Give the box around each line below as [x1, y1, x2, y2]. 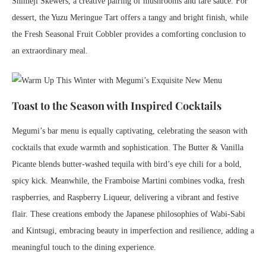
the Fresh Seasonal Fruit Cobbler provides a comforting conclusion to [12, 30, 246, 39]
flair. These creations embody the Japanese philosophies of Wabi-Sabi [12, 210, 245, 218]
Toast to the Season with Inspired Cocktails [12, 99, 221, 113]
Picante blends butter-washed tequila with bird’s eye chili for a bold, [12, 160, 242, 169]
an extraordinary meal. [12, 46, 88, 55]
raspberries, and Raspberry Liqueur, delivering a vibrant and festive [12, 193, 239, 202]
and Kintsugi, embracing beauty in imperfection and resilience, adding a [12, 226, 254, 235]
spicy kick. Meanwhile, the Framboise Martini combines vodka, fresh [12, 176, 245, 185]
